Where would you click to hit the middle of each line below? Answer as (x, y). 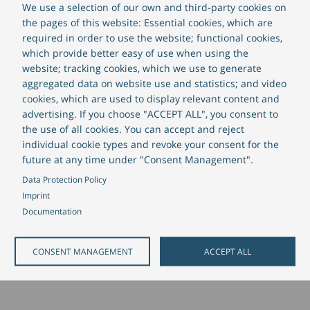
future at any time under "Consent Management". (137, 160)
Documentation (52, 211)
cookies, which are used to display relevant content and (151, 99)
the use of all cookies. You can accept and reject (133, 129)
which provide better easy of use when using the (135, 53)
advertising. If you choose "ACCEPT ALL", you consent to (150, 114)
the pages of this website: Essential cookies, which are (147, 23)
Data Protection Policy (64, 180)
